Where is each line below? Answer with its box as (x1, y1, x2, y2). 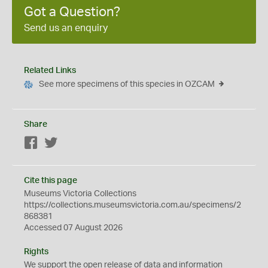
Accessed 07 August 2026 (24, 224, 123, 232)
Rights (24, 248, 48, 256)
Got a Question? (24, 5, 120, 19)
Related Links (24, 66, 76, 75)
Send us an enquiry (24, 23, 108, 33)
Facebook (38, 139, 76, 148)
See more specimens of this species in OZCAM (39, 80, 215, 89)
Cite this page (24, 176, 77, 185)
